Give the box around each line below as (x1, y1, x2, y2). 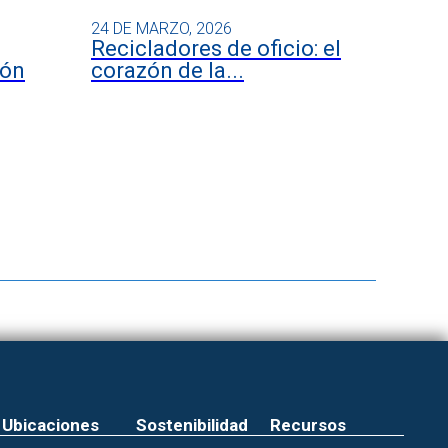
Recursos (269, 414, 346, 435)
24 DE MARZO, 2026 (91, 18, 232, 38)
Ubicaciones (2, 414, 100, 435)
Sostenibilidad (135, 414, 248, 435)
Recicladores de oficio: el (91, 35, 341, 61)
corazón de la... (91, 57, 244, 83)
